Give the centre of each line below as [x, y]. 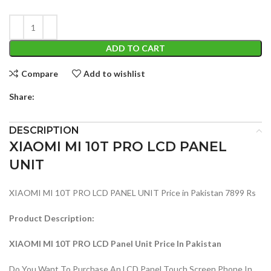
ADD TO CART [135, 48]
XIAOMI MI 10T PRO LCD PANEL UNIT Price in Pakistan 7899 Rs [132, 193]
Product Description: [52, 218]
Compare [39, 73]
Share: [22, 97]
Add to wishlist [115, 73]
